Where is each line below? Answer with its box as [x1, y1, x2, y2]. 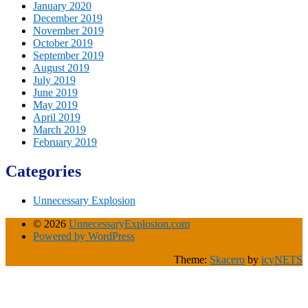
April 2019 [33, 111, 80, 123]
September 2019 [33, 49, 104, 61]
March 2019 [33, 123, 86, 135]
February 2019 [33, 135, 97, 148]
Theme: [174, 253, 210, 265]
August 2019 [33, 61, 89, 74]
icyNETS [261, 253, 302, 265]
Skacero [210, 253, 245, 265]
